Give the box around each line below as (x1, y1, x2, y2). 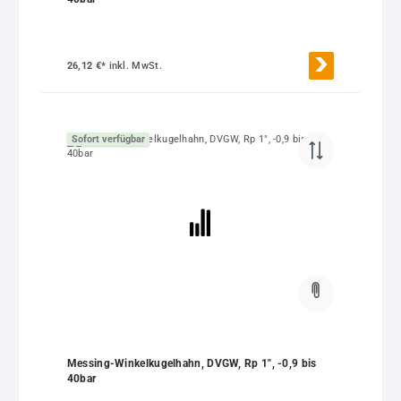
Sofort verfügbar (71, 132, 145, 145)
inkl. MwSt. (108, 60, 162, 73)
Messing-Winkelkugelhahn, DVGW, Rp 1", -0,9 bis (66, 356, 317, 370)
